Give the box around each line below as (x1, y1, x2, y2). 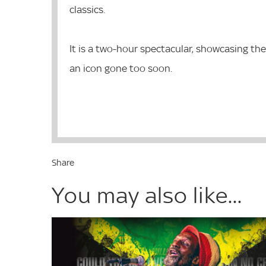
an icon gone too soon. (69, 62, 172, 74)
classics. (69, 3, 105, 15)
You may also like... (52, 182, 242, 208)
